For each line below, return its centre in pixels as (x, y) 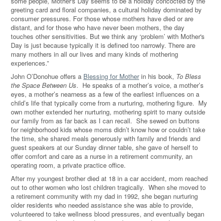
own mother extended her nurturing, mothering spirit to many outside (108, 111)
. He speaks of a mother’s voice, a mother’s (140, 85)
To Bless (189, 76)
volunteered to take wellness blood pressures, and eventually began (108, 214)
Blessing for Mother (111, 76)
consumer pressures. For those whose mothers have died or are (102, 18)
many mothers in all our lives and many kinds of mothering (94, 54)
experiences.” (31, 63)
